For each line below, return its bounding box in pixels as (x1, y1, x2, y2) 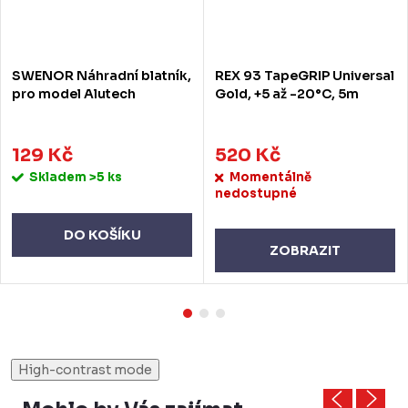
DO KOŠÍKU (63, 226, 141, 243)
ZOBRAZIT (270, 241, 341, 259)
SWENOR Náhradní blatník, (12, 67, 191, 85)
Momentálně (229, 168, 311, 185)
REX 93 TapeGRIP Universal (215, 67, 394, 85)
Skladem (29, 168, 89, 185)
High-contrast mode (18, 361, 152, 378)
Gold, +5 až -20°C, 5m (215, 86, 359, 103)
